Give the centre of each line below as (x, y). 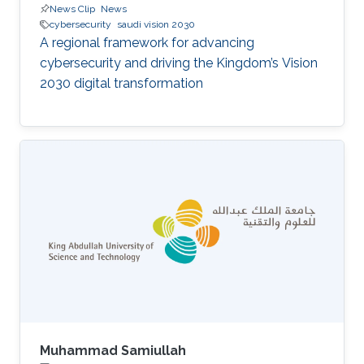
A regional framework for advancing (147, 43)
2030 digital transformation (121, 84)
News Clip (72, 9)
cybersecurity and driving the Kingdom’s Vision (179, 63)
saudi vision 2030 (156, 25)
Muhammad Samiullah (113, 351)
